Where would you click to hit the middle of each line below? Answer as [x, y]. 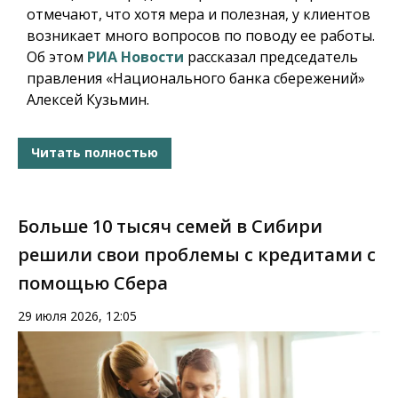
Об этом [57, 56]
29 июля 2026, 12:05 [77, 315]
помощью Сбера [93, 283]
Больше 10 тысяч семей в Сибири [170, 226]
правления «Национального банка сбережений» [196, 78]
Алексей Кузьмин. [88, 99]
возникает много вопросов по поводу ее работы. [201, 35]
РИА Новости [135, 56]
